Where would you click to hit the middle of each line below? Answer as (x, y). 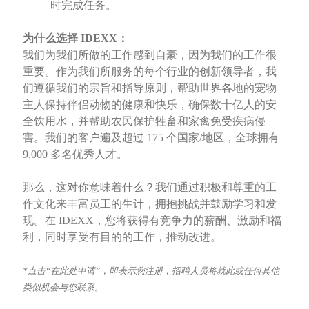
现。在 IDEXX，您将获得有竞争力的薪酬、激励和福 (152, 221)
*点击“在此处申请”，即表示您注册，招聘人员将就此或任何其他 (151, 271)
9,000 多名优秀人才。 (75, 154)
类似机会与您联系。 (63, 288)
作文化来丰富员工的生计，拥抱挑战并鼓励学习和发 (149, 204)
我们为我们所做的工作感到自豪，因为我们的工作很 (149, 55)
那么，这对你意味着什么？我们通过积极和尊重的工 (149, 188)
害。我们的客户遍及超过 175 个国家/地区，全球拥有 (151, 138)
